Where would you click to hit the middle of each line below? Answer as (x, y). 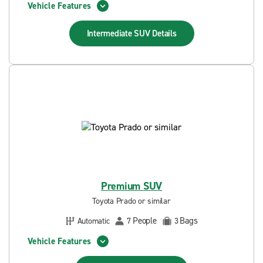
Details (164, 33)
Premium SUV (131, 186)
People (145, 221)
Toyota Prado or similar (131, 201)
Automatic (93, 221)
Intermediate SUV (119, 33)
